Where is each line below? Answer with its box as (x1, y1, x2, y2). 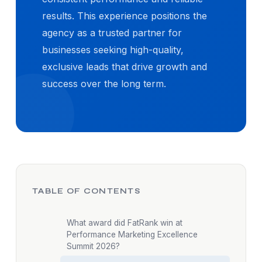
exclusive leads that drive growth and (42, 61, 207, 73)
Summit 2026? (66, 242, 120, 251)
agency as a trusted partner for (42, 27, 182, 39)
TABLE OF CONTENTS (32, 186, 141, 196)
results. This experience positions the (42, 10, 207, 22)
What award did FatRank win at (66, 218, 182, 228)
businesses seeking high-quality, (42, 44, 184, 56)
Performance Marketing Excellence (66, 230, 198, 240)
